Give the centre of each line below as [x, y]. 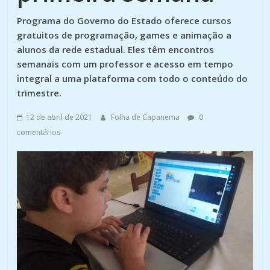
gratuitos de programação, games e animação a [124, 35]
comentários [39, 132]
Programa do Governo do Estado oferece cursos [124, 20]
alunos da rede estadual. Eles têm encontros [116, 49]
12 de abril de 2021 [59, 117]
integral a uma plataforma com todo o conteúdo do [133, 78]
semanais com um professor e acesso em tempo [125, 64]
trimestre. [39, 93]
